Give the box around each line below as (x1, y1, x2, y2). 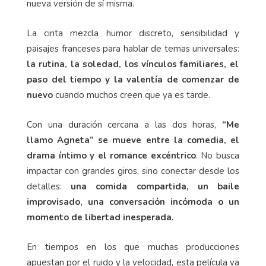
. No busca (195, 150, 240, 162)
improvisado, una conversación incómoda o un (27, 196, 239, 208)
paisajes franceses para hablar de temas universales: (27, 43, 239, 55)
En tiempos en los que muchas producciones (27, 241, 239, 254)
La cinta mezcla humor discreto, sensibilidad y (27, 27, 239, 40)
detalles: (27, 180, 71, 193)
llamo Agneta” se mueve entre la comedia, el (27, 134, 239, 147)
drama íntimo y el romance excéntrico (27, 150, 196, 162)
